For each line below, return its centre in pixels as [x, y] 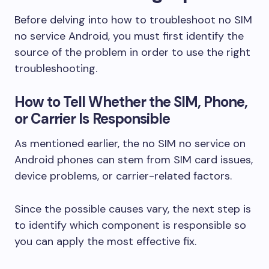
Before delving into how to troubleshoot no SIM [133, 20]
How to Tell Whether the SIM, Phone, [131, 102]
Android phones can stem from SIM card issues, [134, 160]
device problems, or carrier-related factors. [123, 176]
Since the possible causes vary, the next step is [133, 209]
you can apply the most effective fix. [105, 241]
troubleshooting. [56, 68]
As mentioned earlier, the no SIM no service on [130, 144]
